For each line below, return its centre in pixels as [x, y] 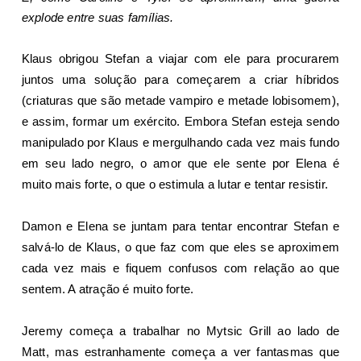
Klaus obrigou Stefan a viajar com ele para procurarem [180, 58]
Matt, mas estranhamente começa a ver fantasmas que [180, 351]
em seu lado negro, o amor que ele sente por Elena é [180, 163]
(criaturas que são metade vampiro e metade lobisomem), [180, 100]
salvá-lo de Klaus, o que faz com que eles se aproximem [180, 247]
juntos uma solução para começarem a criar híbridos [180, 79]
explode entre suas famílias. [98, 17]
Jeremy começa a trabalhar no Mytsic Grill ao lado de [180, 330]
